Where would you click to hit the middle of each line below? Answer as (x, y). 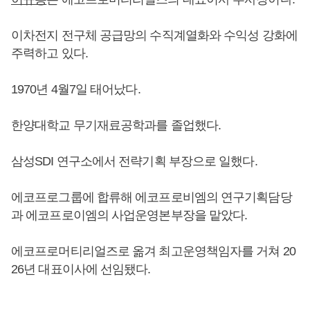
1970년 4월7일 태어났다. (76, 89)
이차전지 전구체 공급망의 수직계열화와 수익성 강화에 (154, 35)
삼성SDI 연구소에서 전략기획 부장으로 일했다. (134, 161)
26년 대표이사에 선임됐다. (81, 269)
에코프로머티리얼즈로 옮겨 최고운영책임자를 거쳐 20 (153, 251)
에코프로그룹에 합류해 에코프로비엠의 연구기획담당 (152, 197)
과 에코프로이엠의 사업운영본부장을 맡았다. (129, 215)
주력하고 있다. (49, 53)
